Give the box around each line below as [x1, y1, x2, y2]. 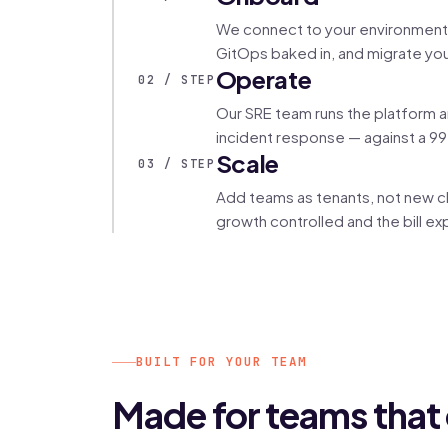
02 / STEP [138, 72, 216, 87]
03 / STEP [138, 156, 216, 171]
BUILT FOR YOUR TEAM [136, 353, 307, 370]
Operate [215, 64, 312, 94]
